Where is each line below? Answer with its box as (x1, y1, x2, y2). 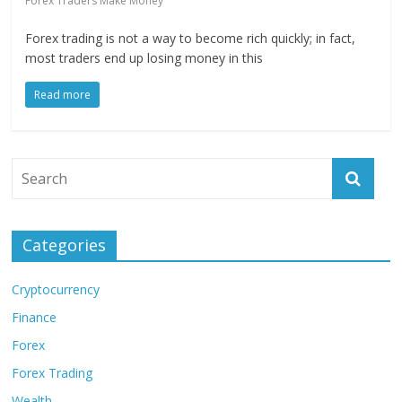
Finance (12, 309, 57, 326)
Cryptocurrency (12, 281, 100, 298)
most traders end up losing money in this (25, 49, 264, 66)
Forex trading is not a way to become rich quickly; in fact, (25, 30, 356, 47)
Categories (22, 234, 107, 256)
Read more (34, 87, 92, 102)
